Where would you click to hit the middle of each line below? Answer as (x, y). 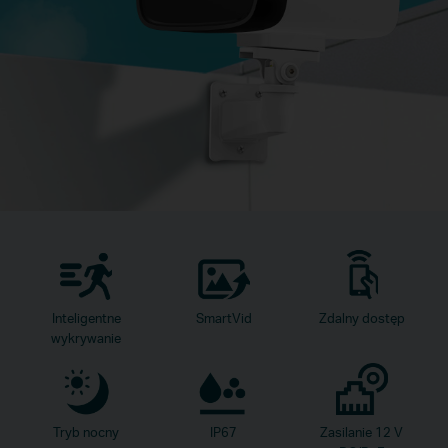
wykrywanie (86, 337)
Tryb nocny (86, 431)
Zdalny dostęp (361, 317)
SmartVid (223, 317)
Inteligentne (86, 317)
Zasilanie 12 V (362, 431)
